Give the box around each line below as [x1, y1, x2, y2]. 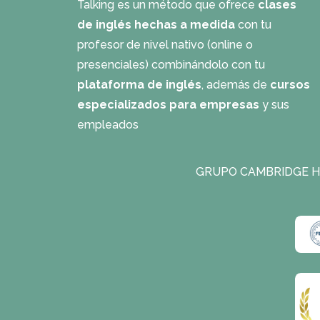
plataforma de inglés [77, 78, 201, 91]
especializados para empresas [77, 98, 259, 111]
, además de [201, 78, 270, 91]
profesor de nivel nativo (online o [77, 38, 253, 51]
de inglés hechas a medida [77, 18, 235, 31]
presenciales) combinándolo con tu [77, 58, 265, 71]
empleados [77, 118, 139, 131]
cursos [270, 78, 310, 91]
